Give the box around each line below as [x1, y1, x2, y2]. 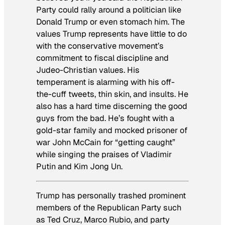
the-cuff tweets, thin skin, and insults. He [36, 88, 188, 99]
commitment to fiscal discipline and [36, 52, 169, 63]
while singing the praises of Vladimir [36, 149, 172, 160]
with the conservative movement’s [36, 40, 164, 51]
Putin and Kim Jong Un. [36, 161, 123, 172]
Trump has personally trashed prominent [36, 190, 186, 201]
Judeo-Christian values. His [36, 64, 140, 75]
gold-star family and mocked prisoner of [36, 125, 187, 136]
